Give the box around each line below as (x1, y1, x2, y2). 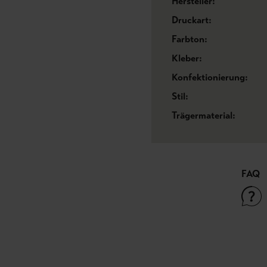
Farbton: (172, 33, 207, 45)
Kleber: (172, 52, 202, 64)
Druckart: (172, 14, 212, 26)
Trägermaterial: (172, 110, 235, 121)
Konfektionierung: (172, 72, 248, 83)
